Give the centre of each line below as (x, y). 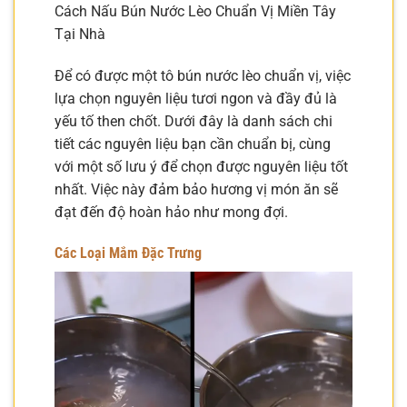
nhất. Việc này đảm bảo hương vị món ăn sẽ (196, 189)
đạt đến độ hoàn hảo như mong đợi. (171, 212)
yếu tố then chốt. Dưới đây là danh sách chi (194, 121)
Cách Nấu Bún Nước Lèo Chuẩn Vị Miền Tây (195, 11)
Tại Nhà (80, 34)
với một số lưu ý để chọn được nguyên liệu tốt (201, 166)
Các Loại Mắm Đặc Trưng (128, 253)
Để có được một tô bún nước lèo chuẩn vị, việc (203, 75)
